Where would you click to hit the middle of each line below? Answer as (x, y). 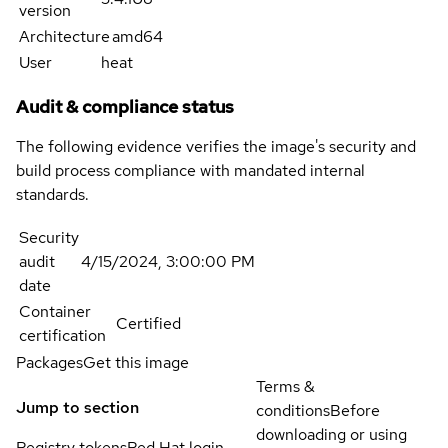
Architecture (64, 37)
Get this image (136, 363)
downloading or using (331, 435)
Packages (49, 363)
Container (55, 312)
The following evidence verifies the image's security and (216, 147)
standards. (52, 195)
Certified (148, 324)
